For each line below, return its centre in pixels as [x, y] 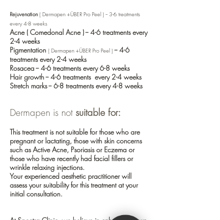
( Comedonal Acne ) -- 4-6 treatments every [87, 32]
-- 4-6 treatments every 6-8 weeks [82, 68]
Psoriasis [82, 149]
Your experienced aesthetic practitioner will [71, 176]
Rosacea [22, 68]
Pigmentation [28, 50]
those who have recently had [52, 158]
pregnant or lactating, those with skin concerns [76, 140]
